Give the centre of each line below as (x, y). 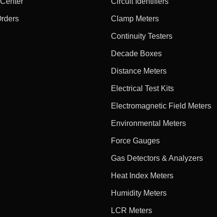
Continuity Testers (142, 36)
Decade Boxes (137, 53)
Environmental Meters (149, 123)
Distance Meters (139, 71)
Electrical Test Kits (143, 88)
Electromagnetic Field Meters (161, 106)
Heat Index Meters (142, 175)
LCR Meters (132, 210)
